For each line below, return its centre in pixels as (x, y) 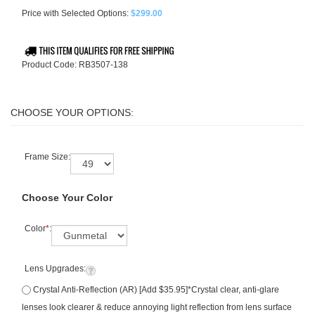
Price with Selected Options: (76, 13)
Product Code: (49, 65)
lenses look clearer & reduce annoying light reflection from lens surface (157, 297)
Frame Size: (46, 157)
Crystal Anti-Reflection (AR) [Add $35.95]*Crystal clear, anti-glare (159, 285)
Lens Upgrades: (54, 269)
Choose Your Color (67, 198)
